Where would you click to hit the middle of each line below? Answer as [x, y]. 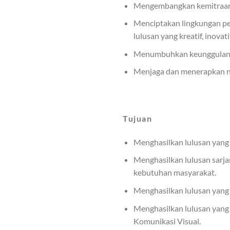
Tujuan [138, 119]
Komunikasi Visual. [167, 221]
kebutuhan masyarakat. [175, 172]
